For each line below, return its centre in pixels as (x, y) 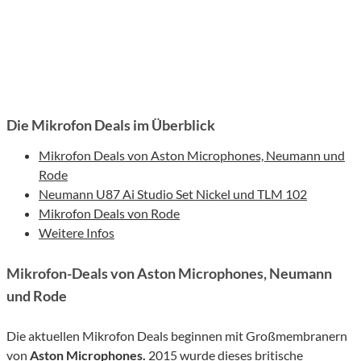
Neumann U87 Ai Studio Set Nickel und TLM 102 (173, 194)
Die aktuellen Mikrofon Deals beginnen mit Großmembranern (177, 336)
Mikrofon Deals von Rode (109, 214)
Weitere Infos (77, 233)
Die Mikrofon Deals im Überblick (111, 125)
